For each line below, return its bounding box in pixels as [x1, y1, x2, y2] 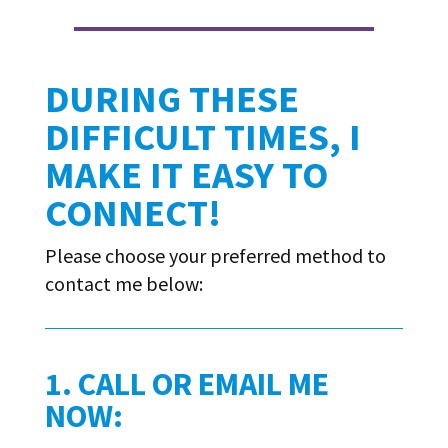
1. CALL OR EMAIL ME [44, 363, 329, 404]
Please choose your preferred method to [44, 242, 386, 268]
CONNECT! [44, 188, 221, 236]
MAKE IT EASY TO [44, 150, 328, 198]
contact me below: [44, 270, 203, 296]
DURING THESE [44, 74, 299, 122]
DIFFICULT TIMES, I [44, 112, 361, 160]
